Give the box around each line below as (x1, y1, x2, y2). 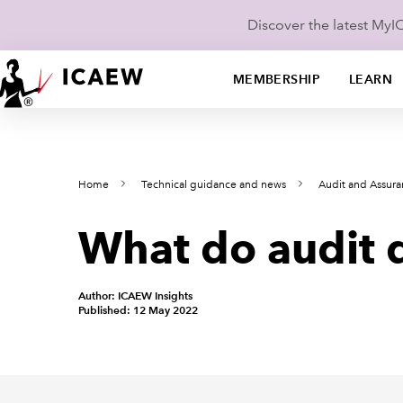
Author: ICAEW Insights (78, 289, 193, 302)
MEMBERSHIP (232, 71, 320, 87)
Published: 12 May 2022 (78, 303, 198, 317)
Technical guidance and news (141, 178, 286, 192)
